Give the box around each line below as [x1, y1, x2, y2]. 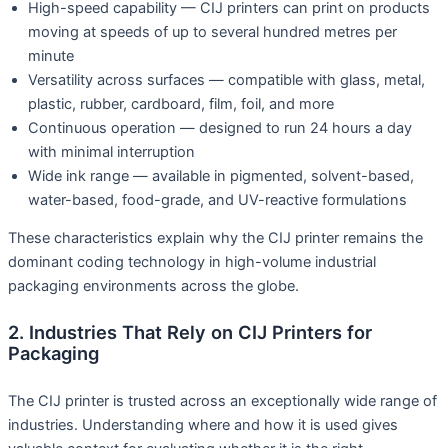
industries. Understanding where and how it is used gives [8, 415, 398, 434]
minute [28, 46, 74, 65]
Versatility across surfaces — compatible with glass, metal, [28, 70, 425, 89]
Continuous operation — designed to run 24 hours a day [28, 118, 412, 137]
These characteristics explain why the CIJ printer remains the [8, 229, 423, 248]
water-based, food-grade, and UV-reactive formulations [28, 190, 407, 209]
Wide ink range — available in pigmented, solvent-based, [28, 166, 414, 185]
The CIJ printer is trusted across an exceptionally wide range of [8, 391, 437, 410]
